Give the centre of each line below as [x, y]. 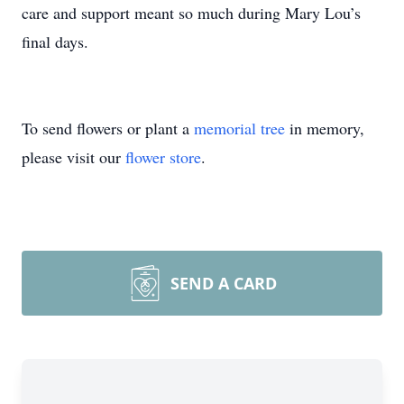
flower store [163, 157]
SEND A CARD [224, 283]
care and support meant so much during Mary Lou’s [191, 13]
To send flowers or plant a [108, 128]
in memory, [325, 128]
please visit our [73, 157]
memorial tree [239, 128]
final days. [55, 41]
